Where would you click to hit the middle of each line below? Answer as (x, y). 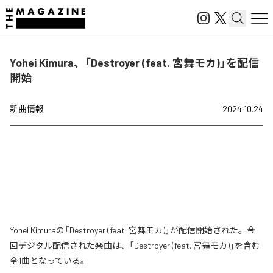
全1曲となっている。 (49, 261)
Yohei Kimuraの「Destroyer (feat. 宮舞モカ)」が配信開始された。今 (133, 230)
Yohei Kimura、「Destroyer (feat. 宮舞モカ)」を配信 (134, 63)
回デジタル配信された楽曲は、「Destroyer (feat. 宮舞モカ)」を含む (135, 245)
